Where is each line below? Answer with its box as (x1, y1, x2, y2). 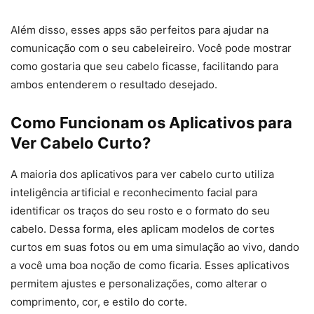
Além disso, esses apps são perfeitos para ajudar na (11, 23, 268, 37)
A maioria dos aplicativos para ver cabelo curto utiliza (11, 168, 274, 182)
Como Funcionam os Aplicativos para (11, 114, 292, 132)
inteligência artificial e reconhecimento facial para (11, 186, 257, 200)
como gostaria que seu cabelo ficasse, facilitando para (11, 60, 278, 74)
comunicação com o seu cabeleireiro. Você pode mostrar (11, 41, 292, 55)
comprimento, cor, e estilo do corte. (11, 295, 187, 309)
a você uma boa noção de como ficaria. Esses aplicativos (11, 259, 289, 273)
